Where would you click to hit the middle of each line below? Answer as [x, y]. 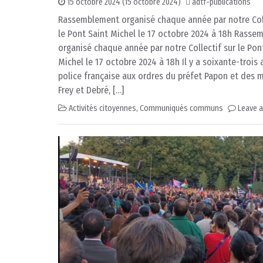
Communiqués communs [181, 109]
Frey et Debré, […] [91, 90]
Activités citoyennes [102, 109]
